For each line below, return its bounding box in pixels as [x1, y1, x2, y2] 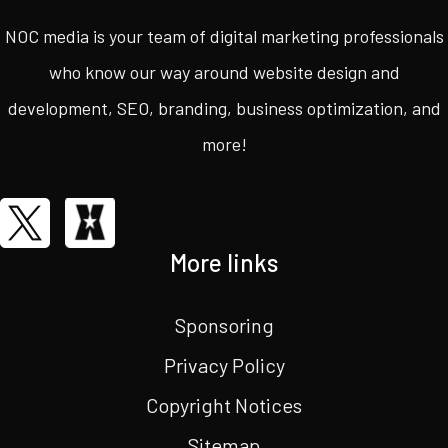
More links [170, 248, 278, 278]
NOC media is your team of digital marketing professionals [4, 25, 444, 48]
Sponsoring [174, 313, 274, 338]
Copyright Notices [146, 393, 302, 418]
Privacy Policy [163, 353, 285, 378]
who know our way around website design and [48, 61, 400, 84]
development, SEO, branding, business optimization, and [7, 97, 441, 120]
